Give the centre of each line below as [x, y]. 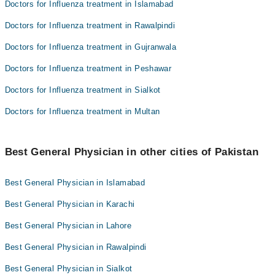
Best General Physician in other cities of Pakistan [131, 152]
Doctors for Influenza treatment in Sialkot [83, 90]
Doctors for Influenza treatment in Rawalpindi [90, 25]
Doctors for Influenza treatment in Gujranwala [91, 47]
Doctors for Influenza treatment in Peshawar [88, 68]
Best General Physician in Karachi [70, 204]
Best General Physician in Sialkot [68, 269]
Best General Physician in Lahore [68, 226]
